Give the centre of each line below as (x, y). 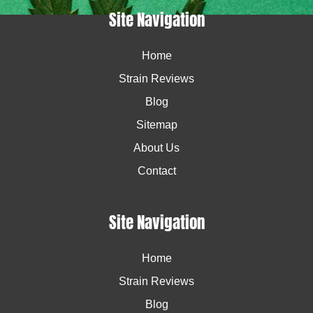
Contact (156, 171)
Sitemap (156, 125)
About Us (156, 148)
